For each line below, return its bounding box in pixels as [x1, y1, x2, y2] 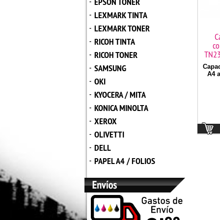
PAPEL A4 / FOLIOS [94, 155, 155, 166]
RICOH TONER [94, 49, 137, 60]
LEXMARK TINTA [94, 9, 147, 21]
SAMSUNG [94, 62, 126, 74]
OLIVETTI [94, 129, 124, 140]
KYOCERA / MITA [94, 89, 146, 100]
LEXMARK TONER [94, 23, 150, 34]
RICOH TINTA [94, 36, 135, 47]
